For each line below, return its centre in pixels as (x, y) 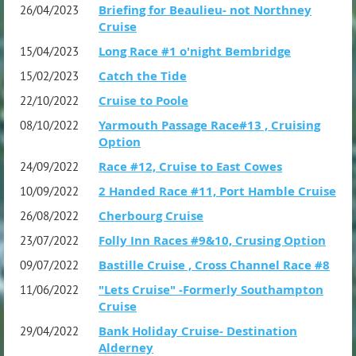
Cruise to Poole (143, 100)
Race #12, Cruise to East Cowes (190, 166)
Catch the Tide (143, 75)
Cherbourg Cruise (151, 215)
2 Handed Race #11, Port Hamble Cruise (217, 191)
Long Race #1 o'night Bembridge (195, 51)
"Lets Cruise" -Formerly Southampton (211, 289)
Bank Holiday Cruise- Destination (198, 331)
